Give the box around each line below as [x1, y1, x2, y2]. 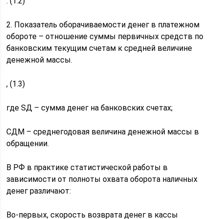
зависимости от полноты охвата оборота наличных [6, 175, 198, 184]
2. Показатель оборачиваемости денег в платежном [6, 20, 200, 29]
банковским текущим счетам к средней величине [6, 44, 193, 53]
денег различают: [6, 186, 71, 196]
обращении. [6, 139, 49, 148]
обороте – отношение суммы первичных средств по [6, 32, 204, 41]
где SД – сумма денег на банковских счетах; [6, 103, 173, 112]
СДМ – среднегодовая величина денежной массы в [6, 127, 199, 136]
